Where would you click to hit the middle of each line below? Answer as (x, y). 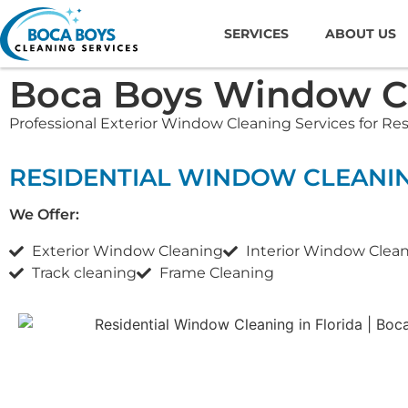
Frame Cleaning (217, 273)
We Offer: (44, 215)
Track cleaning (84, 273)
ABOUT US (361, 34)
